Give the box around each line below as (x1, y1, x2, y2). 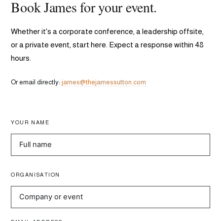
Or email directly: (11, 78, 62, 86)
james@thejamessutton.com (62, 78, 147, 86)
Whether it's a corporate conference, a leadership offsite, (11, 27, 204, 36)
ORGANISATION (11, 171, 60, 178)
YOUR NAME (11, 119, 50, 125)
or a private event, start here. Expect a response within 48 (11, 40, 204, 49)
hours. (11, 53, 32, 62)
